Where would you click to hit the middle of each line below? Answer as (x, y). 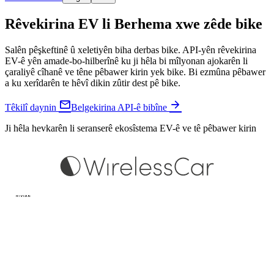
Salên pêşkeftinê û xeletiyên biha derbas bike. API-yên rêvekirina (131, 50)
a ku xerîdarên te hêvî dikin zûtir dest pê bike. (93, 83)
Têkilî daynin (31, 107)
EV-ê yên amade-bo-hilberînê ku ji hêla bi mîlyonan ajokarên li (126, 61)
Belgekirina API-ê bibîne (119, 107)
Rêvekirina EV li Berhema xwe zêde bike (134, 24)
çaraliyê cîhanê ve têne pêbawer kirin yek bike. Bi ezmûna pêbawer (135, 72)
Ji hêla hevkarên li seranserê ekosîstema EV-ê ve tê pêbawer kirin (131, 128)
